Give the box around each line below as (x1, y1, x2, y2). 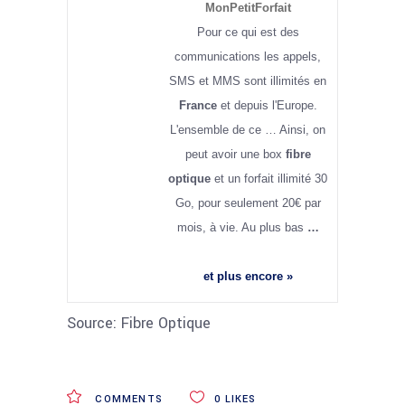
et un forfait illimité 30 (211, 172, 327, 186)
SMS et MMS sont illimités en (169, 74, 326, 89)
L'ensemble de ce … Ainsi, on (170, 123, 325, 137)
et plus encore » (202, 269, 293, 284)
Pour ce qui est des (196, 25, 299, 40)
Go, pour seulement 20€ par (174, 196, 321, 211)
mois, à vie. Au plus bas (176, 221, 307, 235)
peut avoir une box (184, 147, 286, 162)
